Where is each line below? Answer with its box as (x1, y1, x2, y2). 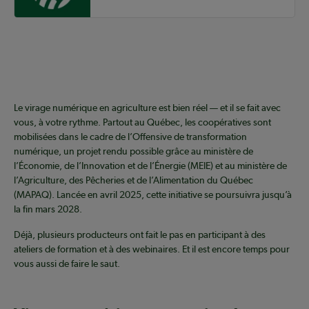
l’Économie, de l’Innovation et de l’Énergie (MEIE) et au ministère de (14, 160, 287, 172)
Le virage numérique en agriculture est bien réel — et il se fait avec (14, 102, 281, 114)
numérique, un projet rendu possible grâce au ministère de (14, 146, 253, 157)
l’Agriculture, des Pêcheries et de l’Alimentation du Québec (14, 175, 253, 186)
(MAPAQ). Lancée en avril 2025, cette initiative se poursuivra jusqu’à (14, 189, 292, 201)
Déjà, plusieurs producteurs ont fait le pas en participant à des (14, 229, 266, 241)
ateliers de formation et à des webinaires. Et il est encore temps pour (14, 243, 290, 255)
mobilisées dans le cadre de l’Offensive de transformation (14, 131, 247, 143)
